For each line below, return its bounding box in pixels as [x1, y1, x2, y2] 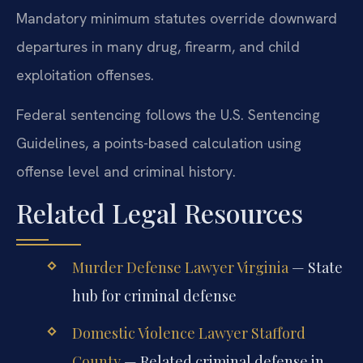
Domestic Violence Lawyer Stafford [71, 322, 305, 343]
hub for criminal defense [71, 285, 237, 305]
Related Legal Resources [16, 194, 303, 230]
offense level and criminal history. [16, 162, 236, 181]
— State [288, 257, 343, 277]
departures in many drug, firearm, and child [16, 36, 300, 56]
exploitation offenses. [16, 65, 154, 84]
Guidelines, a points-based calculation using [16, 134, 301, 153]
